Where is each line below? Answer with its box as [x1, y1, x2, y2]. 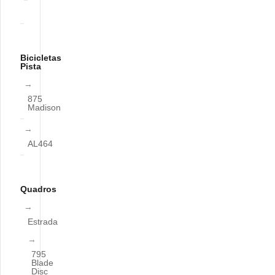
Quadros [20, 184, 56, 194]
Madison [28, 103, 61, 112]
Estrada [28, 217, 58, 227]
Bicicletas [20, 53, 61, 63]
